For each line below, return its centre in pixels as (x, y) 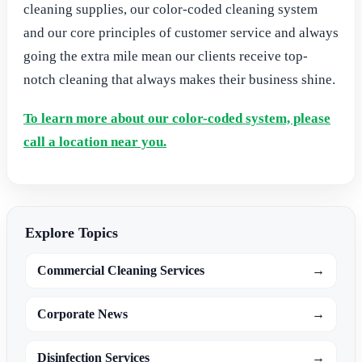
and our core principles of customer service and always (181, 33)
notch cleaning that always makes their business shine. (179, 80)
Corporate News (82, 314)
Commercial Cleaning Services (121, 271)
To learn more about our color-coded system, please (177, 118)
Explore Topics (72, 233)
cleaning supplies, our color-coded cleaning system (170, 10)
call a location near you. (95, 141)
